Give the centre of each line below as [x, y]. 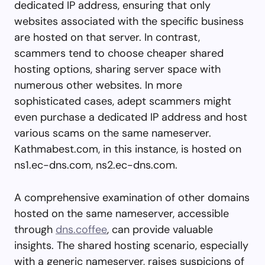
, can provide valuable [160, 229]
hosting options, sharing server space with [117, 69]
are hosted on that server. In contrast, [107, 37]
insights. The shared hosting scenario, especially [131, 245]
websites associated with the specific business [129, 21]
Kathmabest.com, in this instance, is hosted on [128, 149]
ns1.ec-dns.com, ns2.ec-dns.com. [96, 165]
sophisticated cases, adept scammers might [123, 101]
